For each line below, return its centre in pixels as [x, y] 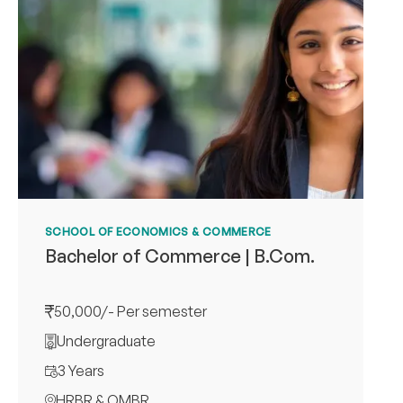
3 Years [81, 371]
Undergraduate [106, 341]
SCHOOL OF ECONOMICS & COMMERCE [158, 232]
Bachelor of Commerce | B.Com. [180, 256]
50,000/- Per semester [130, 312]
